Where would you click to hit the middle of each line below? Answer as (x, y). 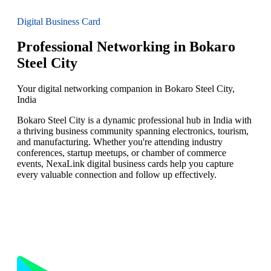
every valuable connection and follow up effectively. (117, 175)
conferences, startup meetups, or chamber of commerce (122, 153)
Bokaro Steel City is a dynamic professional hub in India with (134, 120)
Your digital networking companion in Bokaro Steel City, (126, 89)
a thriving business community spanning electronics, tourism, (133, 131)
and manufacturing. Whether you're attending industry (120, 142)
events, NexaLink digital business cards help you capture (125, 164)
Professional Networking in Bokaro (126, 47)
